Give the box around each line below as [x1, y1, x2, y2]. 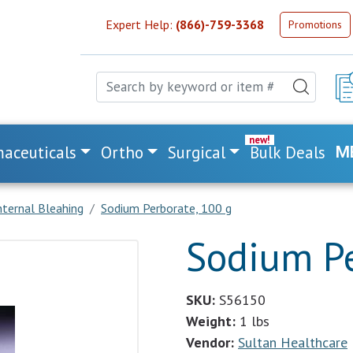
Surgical [168, 142, 226, 163]
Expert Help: [106, 17, 176, 32]
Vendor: [186, 333, 234, 351]
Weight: [186, 312, 236, 330]
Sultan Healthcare [238, 333, 347, 351]
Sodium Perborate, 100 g [101, 200, 232, 216]
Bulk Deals [250, 142, 326, 163]
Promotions [288, 17, 342, 32]
